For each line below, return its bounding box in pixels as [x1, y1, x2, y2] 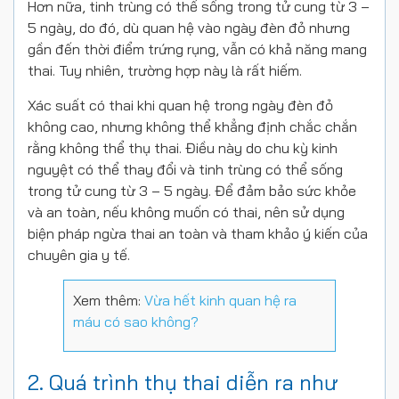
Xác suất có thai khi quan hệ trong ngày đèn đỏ [28, 96, 333, 115]
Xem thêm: [73, 291, 144, 310]
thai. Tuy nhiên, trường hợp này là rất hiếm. [28, 61, 302, 80]
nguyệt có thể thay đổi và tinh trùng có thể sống [28, 160, 343, 179]
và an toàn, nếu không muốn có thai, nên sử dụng [28, 203, 345, 222]
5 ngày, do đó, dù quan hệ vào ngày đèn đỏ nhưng [28, 19, 350, 37]
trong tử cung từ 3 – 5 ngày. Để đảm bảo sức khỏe [28, 182, 356, 200]
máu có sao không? [73, 313, 199, 331]
